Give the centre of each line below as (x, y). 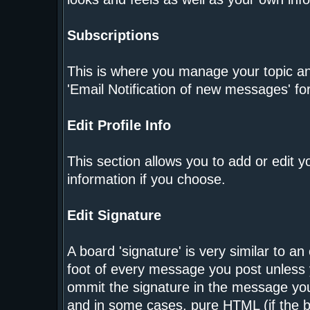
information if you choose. (146, 179)
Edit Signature (114, 215)
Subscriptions (113, 35)
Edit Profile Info (119, 125)
